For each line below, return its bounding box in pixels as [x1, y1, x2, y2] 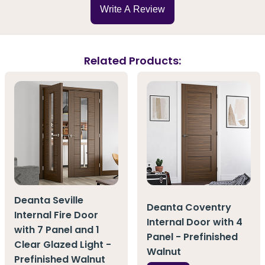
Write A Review [100, 4, 165, 15]
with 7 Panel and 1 [14, 222, 99, 237]
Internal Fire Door [14, 208, 98, 222]
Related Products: [84, 53, 181, 68]
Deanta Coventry [147, 201, 231, 215]
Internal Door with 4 [147, 215, 243, 230]
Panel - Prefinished [147, 230, 238, 244]
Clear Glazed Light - [14, 237, 111, 251]
